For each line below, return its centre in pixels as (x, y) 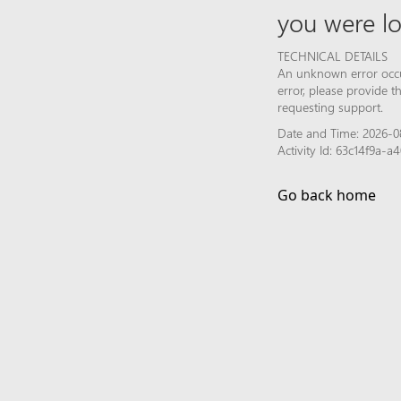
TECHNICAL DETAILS (333, 55)
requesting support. (330, 107)
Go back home (327, 195)
